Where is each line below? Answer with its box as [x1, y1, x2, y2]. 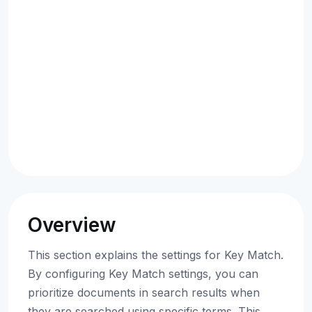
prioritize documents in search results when [28, 286, 260, 299]
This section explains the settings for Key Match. [28, 248, 283, 262]
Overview [28, 213, 116, 237]
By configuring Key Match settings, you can [28, 267, 258, 281]
